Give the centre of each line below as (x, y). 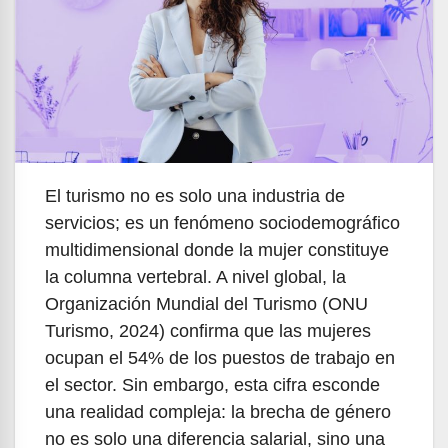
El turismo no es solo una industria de (195, 196)
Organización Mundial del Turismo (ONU (206, 304)
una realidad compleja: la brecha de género (218, 412)
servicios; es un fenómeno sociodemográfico (222, 223)
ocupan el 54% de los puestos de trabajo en (220, 358)
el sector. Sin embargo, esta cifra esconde (212, 385)
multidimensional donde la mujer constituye (217, 250)
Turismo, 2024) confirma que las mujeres (208, 331)
